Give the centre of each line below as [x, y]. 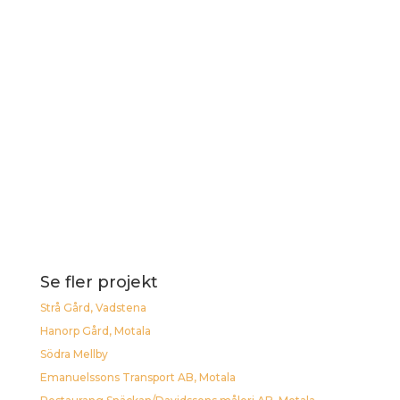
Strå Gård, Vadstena [93, 307]
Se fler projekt [99, 282]
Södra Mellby [74, 354]
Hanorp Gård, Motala [95, 330]
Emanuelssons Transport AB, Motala [137, 377]
